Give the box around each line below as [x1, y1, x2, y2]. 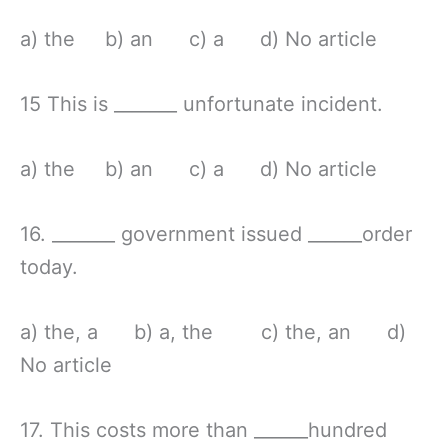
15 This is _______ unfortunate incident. [20, 91, 383, 116]
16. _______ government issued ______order [20, 221, 412, 246]
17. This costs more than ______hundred [20, 417, 387, 442]
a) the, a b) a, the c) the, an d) [20, 319, 406, 344]
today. [20, 254, 78, 279]
